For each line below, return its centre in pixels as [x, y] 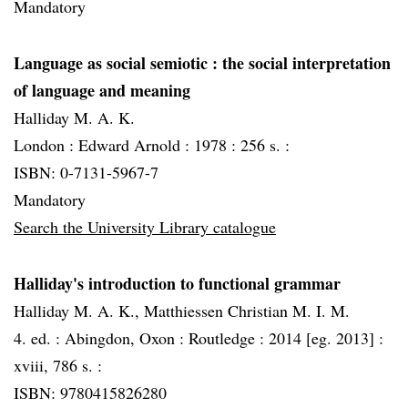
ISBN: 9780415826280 [90, 393]
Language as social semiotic [113, 63]
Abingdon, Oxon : [127, 338]
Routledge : [229, 338]
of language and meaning [102, 90]
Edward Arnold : [136, 145]
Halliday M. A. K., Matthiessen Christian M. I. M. [182, 311]
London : [46, 145]
